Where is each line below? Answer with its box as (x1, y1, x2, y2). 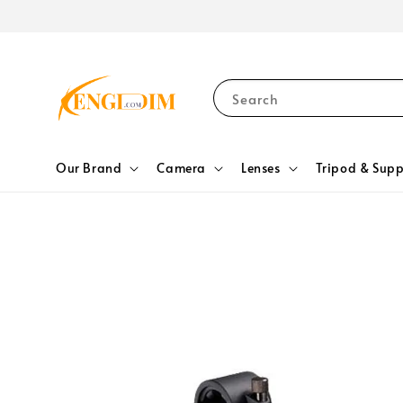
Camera (157, 159, 207, 176)
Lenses (241, 159, 281, 176)
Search (231, 88, 279, 108)
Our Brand (56, 159, 122, 176)
